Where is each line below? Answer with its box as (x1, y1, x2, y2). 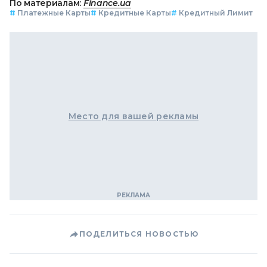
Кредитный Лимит (179, 8, 253, 18)
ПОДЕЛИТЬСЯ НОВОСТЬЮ (79, 229, 199, 239)
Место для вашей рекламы (68, 111, 199, 122)
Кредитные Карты (98, 8, 171, 18)
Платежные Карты (17, 8, 91, 18)
